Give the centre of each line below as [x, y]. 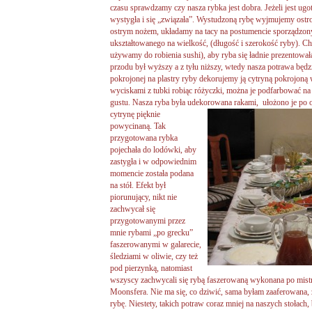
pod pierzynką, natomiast [151, 268]
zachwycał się [133, 209]
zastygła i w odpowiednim [153, 161]
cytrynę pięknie [135, 114]
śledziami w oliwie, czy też [154, 256]
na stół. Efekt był [138, 185]
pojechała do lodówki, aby [153, 149]
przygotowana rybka [144, 138]
